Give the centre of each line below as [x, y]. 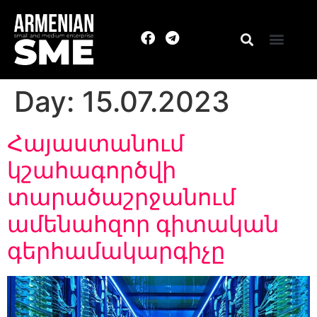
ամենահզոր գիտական [143, 224]
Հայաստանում [96, 144]
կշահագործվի [92, 171]
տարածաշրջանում [121, 197]
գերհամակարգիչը [116, 251]
